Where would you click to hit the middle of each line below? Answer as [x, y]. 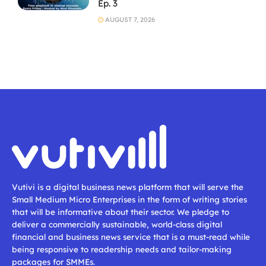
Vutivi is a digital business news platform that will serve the [128, 186]
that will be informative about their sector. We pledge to [121, 211]
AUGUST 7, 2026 [129, 19]
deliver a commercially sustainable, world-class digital [117, 224]
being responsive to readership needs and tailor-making [122, 249]
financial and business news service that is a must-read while [131, 236]
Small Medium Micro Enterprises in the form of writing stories [129, 199]
